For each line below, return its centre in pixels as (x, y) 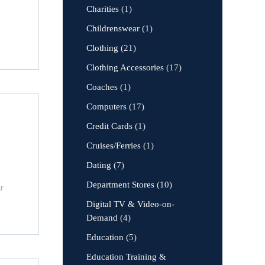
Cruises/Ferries (114, 146)
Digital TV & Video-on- (130, 204)
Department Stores (120, 185)
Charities (103, 9)
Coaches (102, 87)
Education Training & (126, 257)
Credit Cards (109, 126)
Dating (99, 165)
